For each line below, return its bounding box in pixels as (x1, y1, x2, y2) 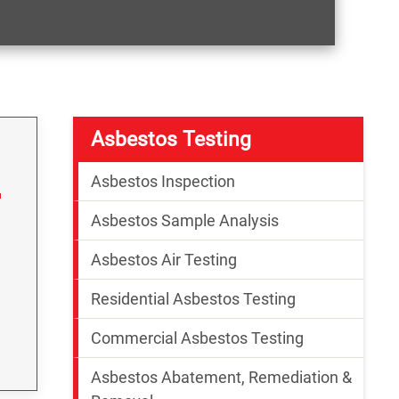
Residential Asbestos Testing (91, 289, 296, 308)
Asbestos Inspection (91, 171, 235, 191)
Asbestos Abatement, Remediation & (91, 367, 352, 387)
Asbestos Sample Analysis (91, 210, 279, 230)
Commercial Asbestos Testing (91, 328, 304, 347)
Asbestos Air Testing (91, 249, 237, 269)
